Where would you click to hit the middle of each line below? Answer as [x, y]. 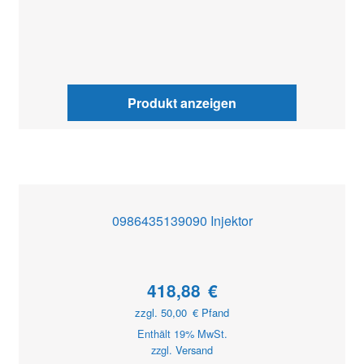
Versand [194, 350]
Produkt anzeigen [182, 102]
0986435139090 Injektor [182, 221]
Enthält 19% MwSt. [182, 334]
